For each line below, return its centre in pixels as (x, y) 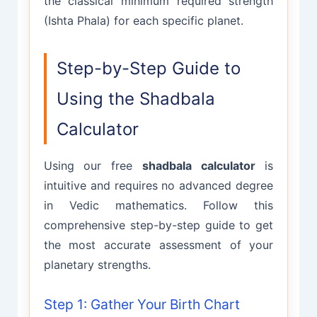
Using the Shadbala (136, 98)
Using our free (93, 165)
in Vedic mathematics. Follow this (158, 205)
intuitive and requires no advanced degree (158, 185)
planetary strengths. (97, 264)
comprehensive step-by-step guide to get (158, 225)
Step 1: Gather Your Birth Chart (142, 305)
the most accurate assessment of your (158, 244)
